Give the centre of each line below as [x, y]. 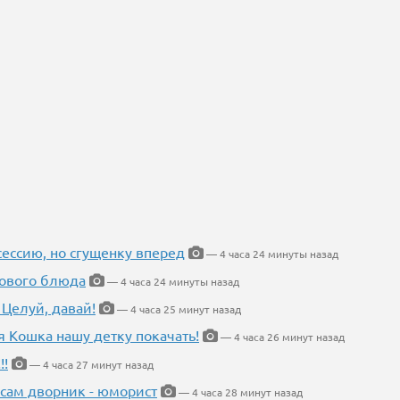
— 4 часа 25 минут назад [178, 309]
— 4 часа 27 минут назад [90, 365]
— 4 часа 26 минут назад [281, 337]
